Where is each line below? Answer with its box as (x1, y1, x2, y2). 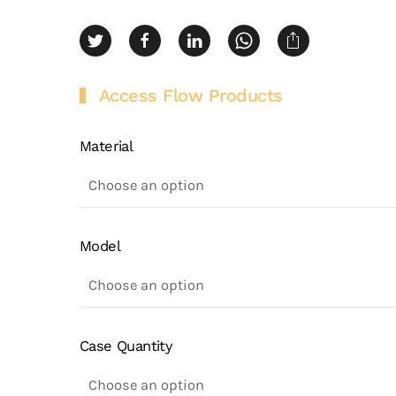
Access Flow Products (98, 85, 283, 106)
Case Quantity (80, 338, 173, 354)
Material (80, 138, 133, 155)
